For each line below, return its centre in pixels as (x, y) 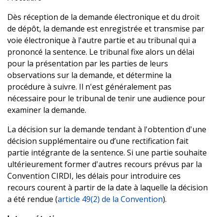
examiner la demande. (47, 110)
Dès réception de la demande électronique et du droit (103, 17)
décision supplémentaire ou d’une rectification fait (98, 141)
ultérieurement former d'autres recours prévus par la (105, 164)
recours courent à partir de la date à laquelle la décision (108, 187)
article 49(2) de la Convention (110, 199)
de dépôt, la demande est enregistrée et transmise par (106, 28)
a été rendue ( (32, 199)
